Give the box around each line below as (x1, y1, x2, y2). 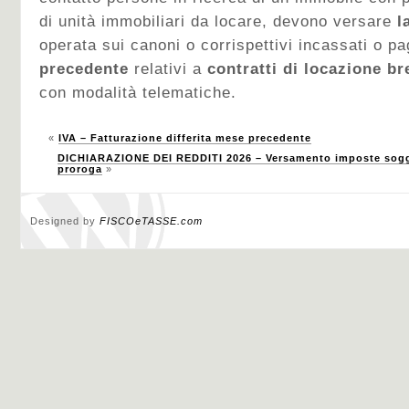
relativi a (134, 60, 207, 78)
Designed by (30, 215, 100, 226)
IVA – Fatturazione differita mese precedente (58, 132, 311, 143)
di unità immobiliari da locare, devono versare (39, 13, 397, 30)
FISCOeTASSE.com (100, 215, 203, 226)
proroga (58, 163, 102, 174)
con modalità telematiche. (39, 84, 236, 101)
